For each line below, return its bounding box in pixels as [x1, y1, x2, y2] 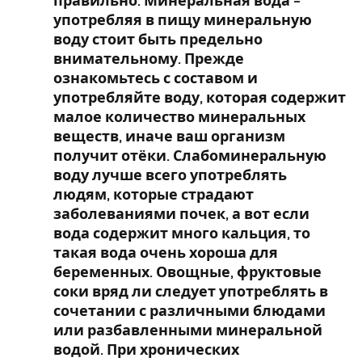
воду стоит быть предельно [53, 27, 263, 51]
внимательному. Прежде [53, 47, 244, 70]
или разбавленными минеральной [53, 318, 322, 342]
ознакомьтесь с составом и [53, 66, 258, 90]
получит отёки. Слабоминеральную [53, 144, 326, 167]
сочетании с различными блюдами [53, 299, 326, 322]
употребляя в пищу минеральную [53, 8, 312, 32]
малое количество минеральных [53, 105, 305, 128]
